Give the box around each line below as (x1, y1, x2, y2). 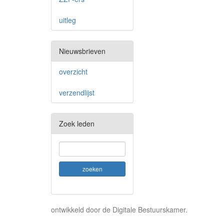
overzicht (59, 66, 87, 76)
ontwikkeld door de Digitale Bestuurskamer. (51, 204, 187, 214)
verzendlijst (59, 87, 94, 97)
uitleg (59, 15, 76, 25)
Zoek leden (59, 118, 94, 128)
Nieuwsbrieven (59, 46, 105, 56)
